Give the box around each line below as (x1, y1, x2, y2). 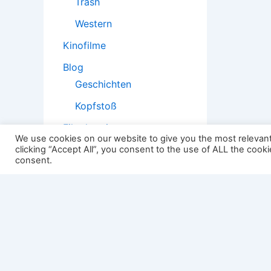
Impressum (51, 244, 100, 257)
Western (75, 18, 112, 30)
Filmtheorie (63, 122, 114, 134)
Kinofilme (63, 39, 106, 52)
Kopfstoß (75, 100, 117, 113)
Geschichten (75, 78, 131, 91)
